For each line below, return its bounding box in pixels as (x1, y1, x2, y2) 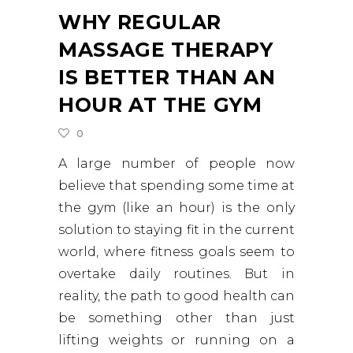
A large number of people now (58, 156, 295, 172)
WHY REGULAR (58, 10, 221, 35)
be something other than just (58, 310, 295, 326)
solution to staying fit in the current (58, 222, 295, 238)
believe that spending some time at (58, 178, 295, 194)
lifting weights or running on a (58, 333, 295, 348)
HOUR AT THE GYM (58, 93, 262, 117)
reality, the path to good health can (58, 288, 295, 304)
